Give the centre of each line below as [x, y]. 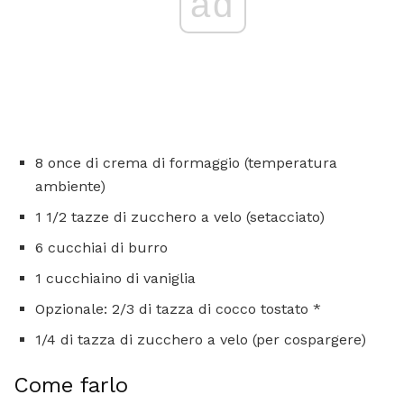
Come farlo [71, 385]
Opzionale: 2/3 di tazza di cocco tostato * [178, 308]
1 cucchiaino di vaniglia [115, 278]
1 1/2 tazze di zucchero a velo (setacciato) [180, 216]
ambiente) [70, 186]
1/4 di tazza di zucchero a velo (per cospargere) [201, 339]
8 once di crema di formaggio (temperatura [186, 162]
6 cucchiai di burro [101, 247]
